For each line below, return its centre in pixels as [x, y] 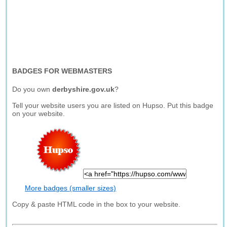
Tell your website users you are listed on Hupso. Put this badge [113, 105]
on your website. [39, 113]
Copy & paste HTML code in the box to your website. [97, 204]
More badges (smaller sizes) [71, 188]
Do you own [32, 89]
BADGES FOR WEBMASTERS [62, 71]
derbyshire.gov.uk [84, 89]
